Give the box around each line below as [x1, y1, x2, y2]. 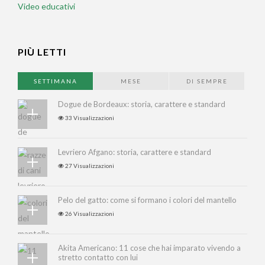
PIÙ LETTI [18, 46, 66, 57]
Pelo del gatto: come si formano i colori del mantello [58, 195, 237, 205]
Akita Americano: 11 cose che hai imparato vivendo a [58, 243, 241, 253]
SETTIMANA [33, 77, 77, 85]
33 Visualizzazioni [64, 114, 114, 121]
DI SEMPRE [186, 77, 228, 85]
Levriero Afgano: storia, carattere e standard [58, 147, 211, 157]
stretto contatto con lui [58, 252, 138, 262]
